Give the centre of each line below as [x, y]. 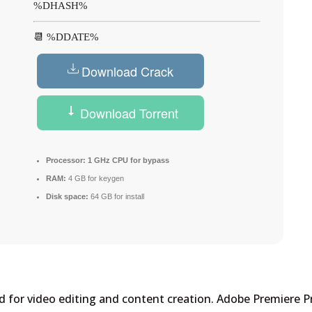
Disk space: [68, 197]
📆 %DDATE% [67, 37]
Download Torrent [128, 113]
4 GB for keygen [95, 179]
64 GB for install [117, 197]
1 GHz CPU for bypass [128, 161]
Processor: [66, 161]
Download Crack [128, 71]
